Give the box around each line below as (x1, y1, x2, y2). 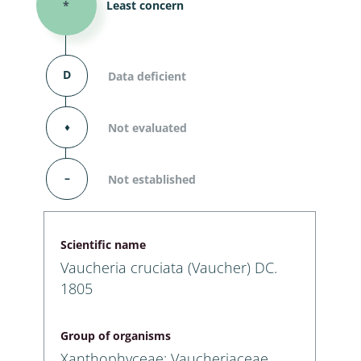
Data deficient (108, 68, 186, 84)
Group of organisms (60, 327, 171, 343)
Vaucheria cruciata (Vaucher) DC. (60, 257, 277, 277)
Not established (108, 171, 196, 187)
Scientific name (60, 236, 146, 252)
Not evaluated (108, 119, 187, 135)
